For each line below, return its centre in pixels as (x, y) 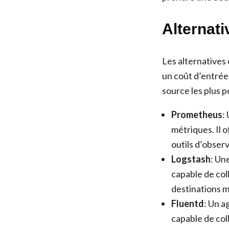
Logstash (191, 159)
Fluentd (188, 203)
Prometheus (197, 114)
